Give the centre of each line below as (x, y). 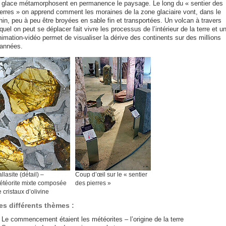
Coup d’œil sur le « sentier (111, 175)
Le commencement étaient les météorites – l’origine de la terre (92, 219)
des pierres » (93, 183)
